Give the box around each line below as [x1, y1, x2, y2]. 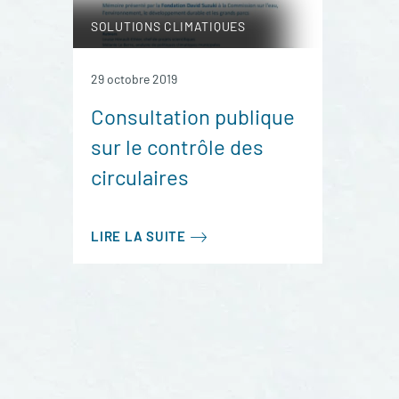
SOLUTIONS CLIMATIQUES [91, 19, 246, 35]
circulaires [91, 164, 189, 191]
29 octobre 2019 [91, 71, 177, 87]
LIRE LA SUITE [91, 228, 186, 245]
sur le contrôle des [91, 134, 264, 160]
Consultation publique [91, 103, 295, 130]
